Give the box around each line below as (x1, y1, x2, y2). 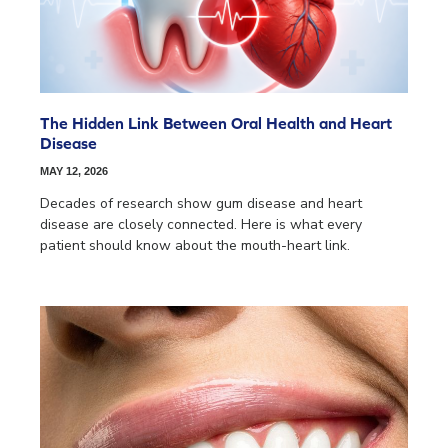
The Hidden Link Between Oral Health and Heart (40, 114, 392, 133)
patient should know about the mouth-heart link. (40, 236, 350, 256)
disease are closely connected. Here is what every (40, 215, 362, 235)
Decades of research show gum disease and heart (40, 194, 362, 214)
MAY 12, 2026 (40, 165, 108, 178)
